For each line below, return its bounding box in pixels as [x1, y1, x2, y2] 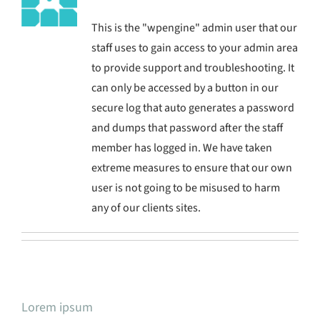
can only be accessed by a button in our [91, 79, 279, 96]
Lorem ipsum [21, 298, 93, 316]
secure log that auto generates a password [91, 99, 294, 116]
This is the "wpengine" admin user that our [91, 19, 297, 36]
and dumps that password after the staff [91, 119, 283, 136]
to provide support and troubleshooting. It [91, 59, 294, 76]
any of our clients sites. [91, 199, 201, 216]
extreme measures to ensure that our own [91, 159, 292, 176]
